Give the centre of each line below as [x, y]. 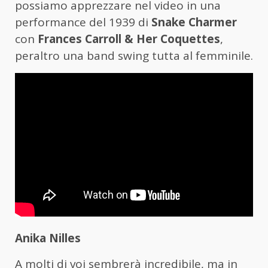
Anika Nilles [48, 238]
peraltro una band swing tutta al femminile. [134, 56]
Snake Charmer [194, 22]
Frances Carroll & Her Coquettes [129, 39]
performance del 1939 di [83, 22]
